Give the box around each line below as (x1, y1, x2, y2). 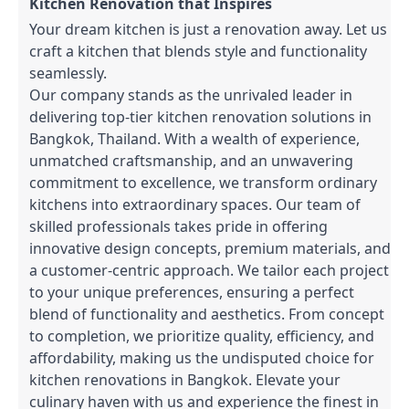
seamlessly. (29, 62, 107, 83)
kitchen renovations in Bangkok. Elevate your (29, 369, 341, 390)
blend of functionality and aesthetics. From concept (29, 303, 384, 324)
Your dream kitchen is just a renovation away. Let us (29, 18, 387, 39)
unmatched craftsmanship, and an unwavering (29, 150, 353, 171)
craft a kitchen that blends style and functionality (29, 40, 367, 61)
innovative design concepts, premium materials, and (29, 237, 391, 258)
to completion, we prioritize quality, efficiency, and (29, 325, 374, 346)
